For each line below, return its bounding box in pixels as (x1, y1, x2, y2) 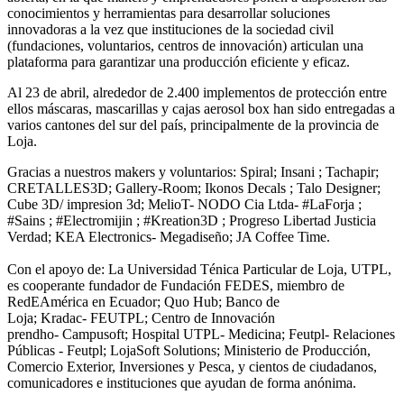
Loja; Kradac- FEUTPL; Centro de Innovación (7, 309, 275, 326)
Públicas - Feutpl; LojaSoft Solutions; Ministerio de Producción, (7, 342, 371, 358)
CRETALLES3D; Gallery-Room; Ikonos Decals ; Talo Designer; (7, 179, 381, 196)
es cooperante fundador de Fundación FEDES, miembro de (7, 277, 344, 293)
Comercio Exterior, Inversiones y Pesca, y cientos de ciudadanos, (7, 358, 377, 374)
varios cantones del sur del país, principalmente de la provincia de (7, 116, 379, 133)
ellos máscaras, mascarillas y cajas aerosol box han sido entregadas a (7, 100, 395, 116)
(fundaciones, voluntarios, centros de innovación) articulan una (7, 37, 363, 53)
